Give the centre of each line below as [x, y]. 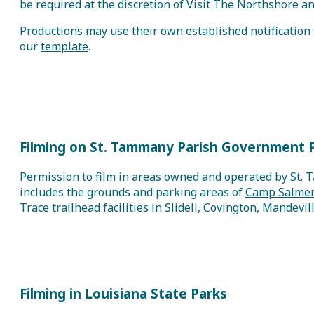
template [64, 46]
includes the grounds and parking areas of [132, 192]
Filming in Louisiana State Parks [123, 293]
